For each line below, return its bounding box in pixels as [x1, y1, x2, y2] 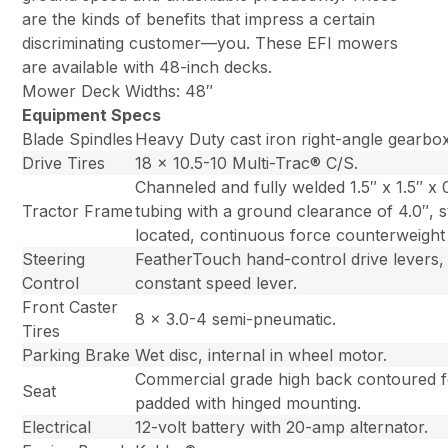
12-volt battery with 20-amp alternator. [135, 417, 429, 438]
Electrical [22, 417, 92, 438]
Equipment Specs [22, 105, 162, 126]
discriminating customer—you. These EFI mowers [22, 33, 399, 54]
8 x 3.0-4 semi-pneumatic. [135, 309, 337, 330]
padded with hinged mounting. [135, 393, 362, 414]
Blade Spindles [22, 129, 134, 150]
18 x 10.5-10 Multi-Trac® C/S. [135, 153, 359, 174]
